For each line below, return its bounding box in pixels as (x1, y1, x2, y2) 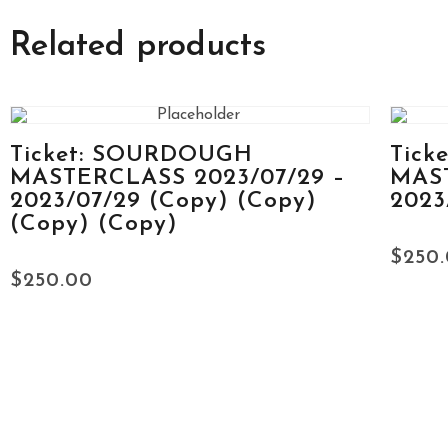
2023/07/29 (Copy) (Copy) (10, 190, 317, 213)
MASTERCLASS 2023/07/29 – (10, 167, 346, 190)
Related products (10, 30, 266, 63)
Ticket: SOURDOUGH (10, 144, 253, 167)
